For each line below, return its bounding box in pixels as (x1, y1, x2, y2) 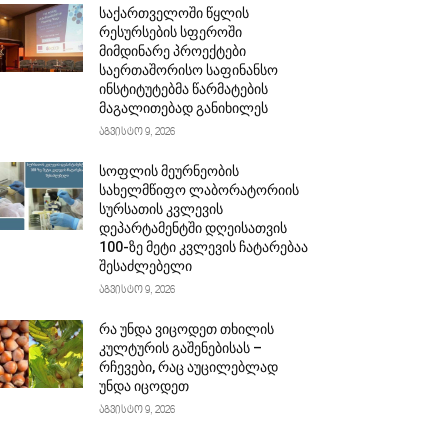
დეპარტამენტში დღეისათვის (99, 220, 288, 236)
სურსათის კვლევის (99, 201, 224, 217)
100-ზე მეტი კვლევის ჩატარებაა (99, 239, 309, 255)
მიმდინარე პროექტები (99, 43, 247, 59)
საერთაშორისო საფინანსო (99, 62, 279, 78)
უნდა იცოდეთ (99, 378, 190, 394)
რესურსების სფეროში (99, 24, 243, 40)
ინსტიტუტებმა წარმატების (99, 81, 269, 97)
